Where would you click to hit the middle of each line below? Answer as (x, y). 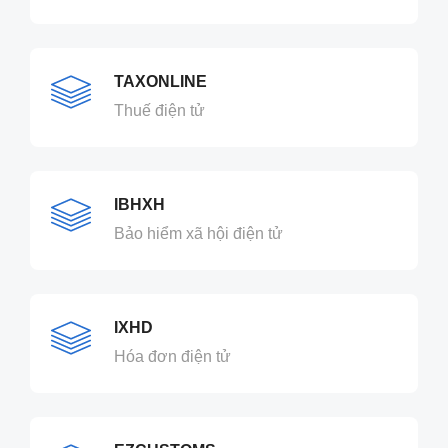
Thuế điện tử (159, 111)
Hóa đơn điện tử (172, 357)
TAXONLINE (160, 82)
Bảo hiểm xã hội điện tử (198, 234)
